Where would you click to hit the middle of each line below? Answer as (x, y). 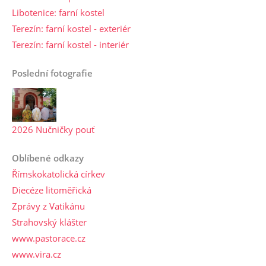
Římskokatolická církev (58, 174)
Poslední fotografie (52, 73)
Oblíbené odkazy (48, 158)
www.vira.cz (37, 254)
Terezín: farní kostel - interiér (70, 45)
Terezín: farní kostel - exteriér (71, 29)
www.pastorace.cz (49, 238)
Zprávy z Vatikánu (48, 206)
